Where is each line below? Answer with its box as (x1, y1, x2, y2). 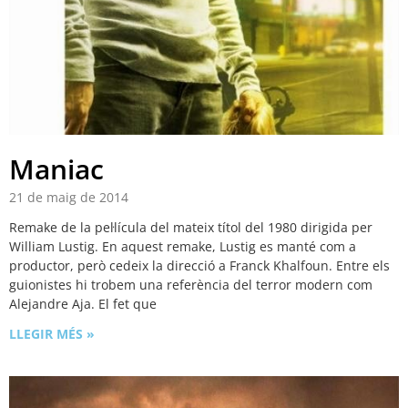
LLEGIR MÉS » (9, 325, 95, 343)
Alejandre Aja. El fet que (9, 295, 157, 313)
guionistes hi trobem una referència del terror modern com (9, 276, 372, 294)
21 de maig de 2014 (9, 189, 128, 207)
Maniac (9, 150, 104, 189)
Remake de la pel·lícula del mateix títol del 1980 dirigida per (9, 219, 372, 237)
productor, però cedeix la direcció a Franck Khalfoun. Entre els (9, 257, 390, 275)
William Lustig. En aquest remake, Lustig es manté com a (9, 238, 356, 256)
